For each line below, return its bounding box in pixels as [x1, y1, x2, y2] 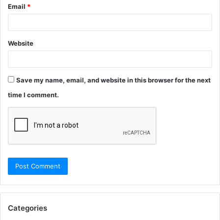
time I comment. [8, 90, 59, 99]
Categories [8, 203, 47, 213]
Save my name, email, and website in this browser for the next [16, 76, 211, 84]
